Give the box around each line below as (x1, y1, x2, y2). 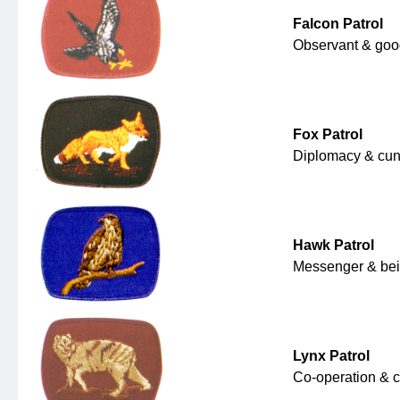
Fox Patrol (293, 127, 362, 143)
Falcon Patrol (293, 16, 383, 32)
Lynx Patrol (293, 348, 370, 364)
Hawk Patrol (293, 237, 374, 254)
